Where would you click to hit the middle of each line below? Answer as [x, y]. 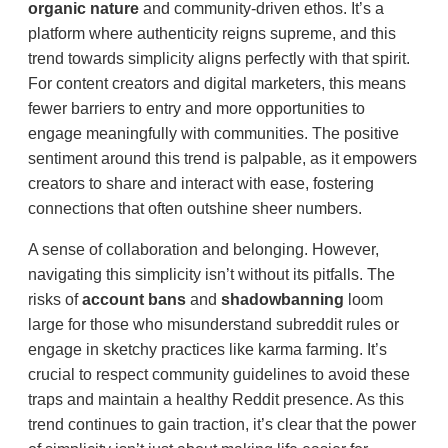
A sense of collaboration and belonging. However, [203, 249]
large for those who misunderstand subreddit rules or [213, 324]
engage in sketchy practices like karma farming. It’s [207, 349]
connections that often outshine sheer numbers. [195, 208]
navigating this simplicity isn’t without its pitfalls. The [211, 274]
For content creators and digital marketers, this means [217, 83]
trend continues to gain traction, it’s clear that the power [222, 424]
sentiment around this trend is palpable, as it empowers [222, 158]
